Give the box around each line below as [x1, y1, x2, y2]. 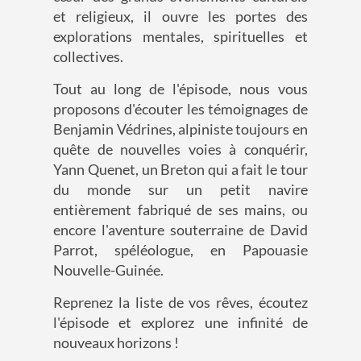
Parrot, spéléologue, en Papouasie [53, 241, 308, 259]
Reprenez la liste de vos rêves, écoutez [53, 293, 308, 312]
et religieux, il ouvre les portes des [53, 7, 308, 26]
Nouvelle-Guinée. [53, 261, 164, 280]
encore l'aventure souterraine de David [53, 221, 308, 239]
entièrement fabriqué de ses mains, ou [53, 201, 308, 219]
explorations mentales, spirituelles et [53, 27, 308, 46]
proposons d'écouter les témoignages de [53, 100, 308, 118]
